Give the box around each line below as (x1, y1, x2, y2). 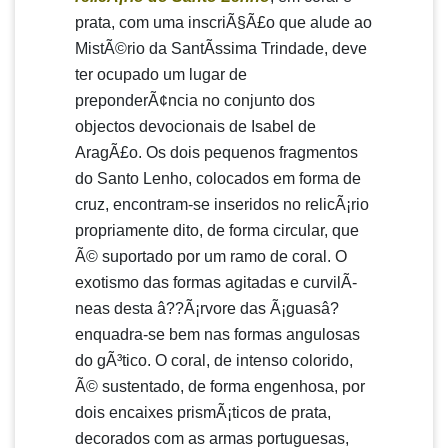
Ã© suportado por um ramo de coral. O (75, 248, 347, 265)
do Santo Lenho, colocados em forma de (75, 170, 361, 187)
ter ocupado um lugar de (75, 66, 247, 83)
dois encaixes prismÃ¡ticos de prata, (75, 404, 331, 421)
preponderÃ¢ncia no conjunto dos (75, 92, 315, 109)
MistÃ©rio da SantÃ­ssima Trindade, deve (75, 40, 367, 57)
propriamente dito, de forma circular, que (75, 222, 359, 239)
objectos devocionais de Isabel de (75, 118, 316, 135)
